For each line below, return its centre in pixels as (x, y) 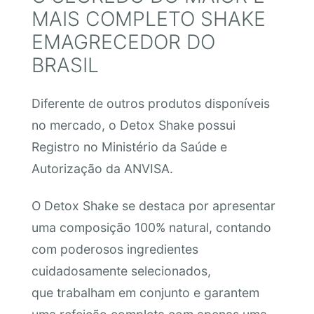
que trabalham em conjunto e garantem (145, 293)
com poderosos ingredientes (115, 250)
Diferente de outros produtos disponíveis (150, 103)
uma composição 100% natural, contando (151, 228)
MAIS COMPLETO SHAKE (148, 19)
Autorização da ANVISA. (102, 168)
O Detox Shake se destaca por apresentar (153, 206)
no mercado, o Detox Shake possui (133, 125)
